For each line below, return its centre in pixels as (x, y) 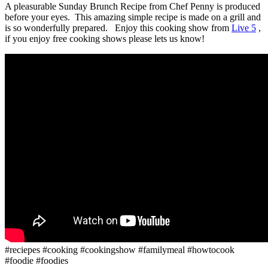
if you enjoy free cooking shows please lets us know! (105, 39)
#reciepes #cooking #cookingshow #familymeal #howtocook (120, 250)
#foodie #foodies (36, 261)
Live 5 (244, 28)
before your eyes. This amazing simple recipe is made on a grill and (133, 17)
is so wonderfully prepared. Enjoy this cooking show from (118, 28)
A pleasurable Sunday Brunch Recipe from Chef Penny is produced (133, 7)
